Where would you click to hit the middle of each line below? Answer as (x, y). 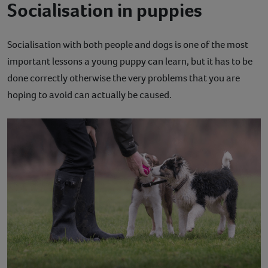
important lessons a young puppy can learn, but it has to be (130, 62)
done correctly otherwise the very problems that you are (124, 78)
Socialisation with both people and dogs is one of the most (128, 45)
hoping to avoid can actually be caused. (89, 95)
